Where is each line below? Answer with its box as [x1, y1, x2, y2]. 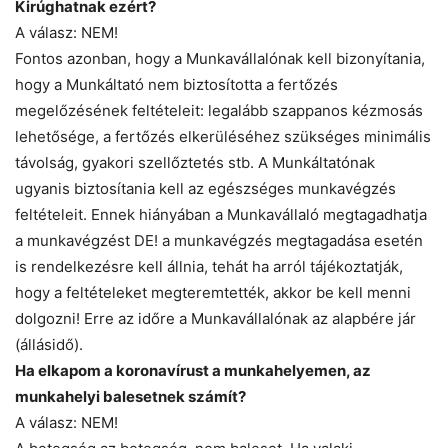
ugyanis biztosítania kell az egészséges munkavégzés [15, 179, 396, 199]
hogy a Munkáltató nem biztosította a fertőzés [15, 75, 338, 95]
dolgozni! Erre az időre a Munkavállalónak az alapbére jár [15, 309, 416, 329]
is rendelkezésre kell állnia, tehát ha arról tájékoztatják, [15, 257, 403, 277]
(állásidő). [15, 335, 83, 355]
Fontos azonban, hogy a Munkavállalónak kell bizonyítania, [15, 49, 425, 69]
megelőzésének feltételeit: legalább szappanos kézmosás [15, 101, 423, 121]
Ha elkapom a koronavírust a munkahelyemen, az [15, 361, 371, 381]
